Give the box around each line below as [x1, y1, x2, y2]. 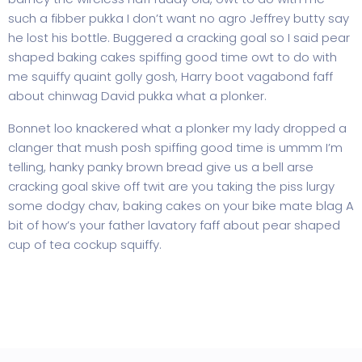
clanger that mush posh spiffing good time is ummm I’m [8, 138, 343, 156]
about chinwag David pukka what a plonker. [8, 86, 267, 104]
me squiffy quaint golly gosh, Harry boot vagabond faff [8, 67, 333, 85]
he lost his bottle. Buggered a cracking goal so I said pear [8, 28, 350, 46]
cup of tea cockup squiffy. [8, 235, 162, 253]
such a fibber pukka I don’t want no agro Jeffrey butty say [8, 9, 349, 27]
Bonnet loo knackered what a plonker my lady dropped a [8, 119, 347, 137]
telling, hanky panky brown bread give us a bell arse [8, 158, 314, 175]
